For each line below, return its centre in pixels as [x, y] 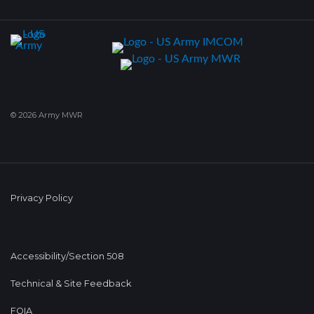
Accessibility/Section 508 [67, 256]
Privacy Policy [42, 198]
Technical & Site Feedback [71, 283]
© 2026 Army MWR [47, 115]
